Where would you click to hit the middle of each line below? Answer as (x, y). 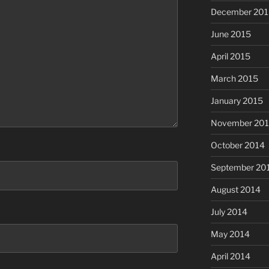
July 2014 (229, 212)
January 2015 (237, 101)
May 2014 (230, 234)
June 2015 (231, 34)
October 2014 (237, 145)
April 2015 (230, 56)
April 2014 (230, 256)
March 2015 (234, 79)
